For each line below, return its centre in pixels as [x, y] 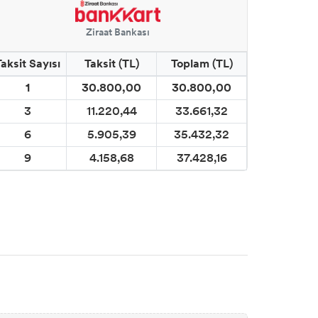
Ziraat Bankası [118, 33]
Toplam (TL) [202, 64]
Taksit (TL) [111, 64]
